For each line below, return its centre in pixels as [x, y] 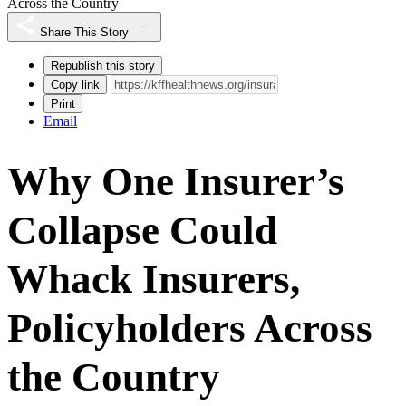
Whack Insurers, [154, 279]
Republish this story [103, 65]
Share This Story [84, 32]
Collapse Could [142, 230]
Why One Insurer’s [176, 181]
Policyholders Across [190, 328]
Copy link [75, 84]
